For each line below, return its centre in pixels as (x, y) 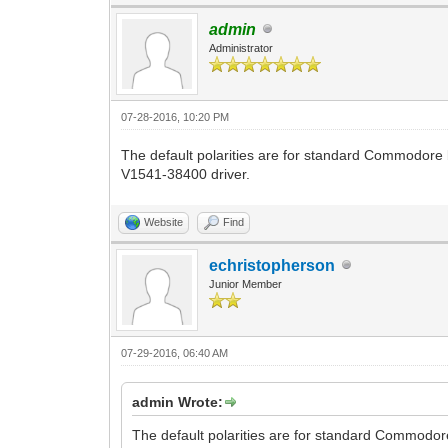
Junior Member (246, 283)
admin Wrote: (178, 401)
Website (164, 221)
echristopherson (272, 265)
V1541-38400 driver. (186, 173)
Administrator (241, 47)
